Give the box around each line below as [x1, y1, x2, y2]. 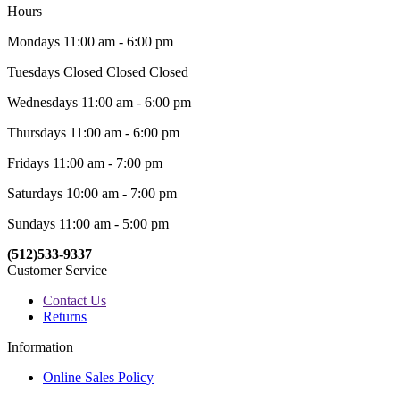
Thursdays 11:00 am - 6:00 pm [7, 124, 179, 140]
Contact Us [43, 292, 106, 308]
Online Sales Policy [43, 369, 154, 385]
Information [7, 338, 73, 354]
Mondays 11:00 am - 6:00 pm [7, 33, 173, 49]
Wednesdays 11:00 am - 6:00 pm [7, 94, 191, 110]
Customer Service [7, 262, 107, 278]
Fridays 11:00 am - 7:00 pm [7, 154, 162, 171]
